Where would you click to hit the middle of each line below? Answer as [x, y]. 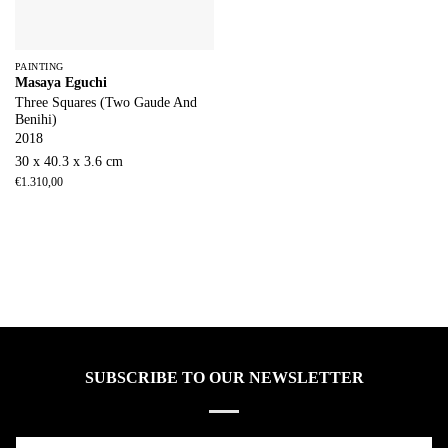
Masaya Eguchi [60, 82]
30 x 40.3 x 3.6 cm [68, 162]
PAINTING [39, 66]
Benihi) [35, 119]
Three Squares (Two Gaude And [105, 102]
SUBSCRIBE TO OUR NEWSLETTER [224, 378]
